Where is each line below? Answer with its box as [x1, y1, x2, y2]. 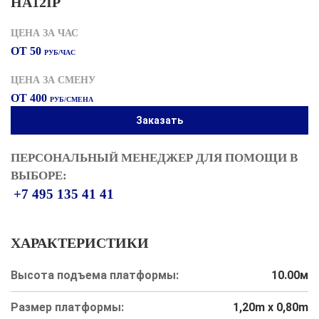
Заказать [136, 115, 183, 126]
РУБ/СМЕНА [50, 95, 93, 103]
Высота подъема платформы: [11, 268, 179, 282]
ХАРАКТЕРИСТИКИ [11, 235, 149, 251]
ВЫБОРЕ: [11, 169, 67, 182]
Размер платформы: [11, 300, 124, 314]
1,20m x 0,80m [233, 300, 308, 314]
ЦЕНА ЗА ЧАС [11, 28, 78, 38]
